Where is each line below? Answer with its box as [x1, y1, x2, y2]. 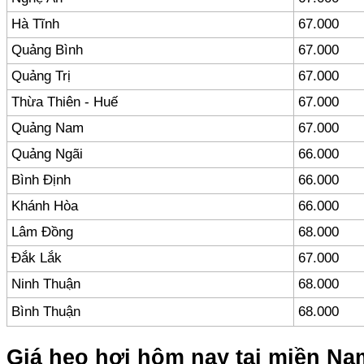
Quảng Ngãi [11, 146, 83, 162]
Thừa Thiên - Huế [11, 94, 118, 110]
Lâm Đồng [11, 224, 73, 240]
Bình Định [11, 172, 71, 188]
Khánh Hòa [11, 198, 78, 214]
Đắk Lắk [11, 250, 62, 266]
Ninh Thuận [11, 276, 80, 292]
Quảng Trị [11, 68, 71, 84]
